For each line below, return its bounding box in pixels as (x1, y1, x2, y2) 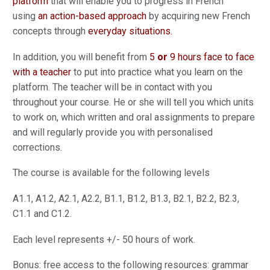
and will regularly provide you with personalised (13, 126, 213, 138)
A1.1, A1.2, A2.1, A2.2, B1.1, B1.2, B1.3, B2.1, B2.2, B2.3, (13, 192, 239, 204)
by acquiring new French (146, 10, 250, 22)
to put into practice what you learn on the (71, 66, 243, 78)
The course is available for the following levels (13, 167, 210, 179)
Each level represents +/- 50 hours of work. (13, 233, 195, 245)
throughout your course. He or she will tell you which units (13, 96, 254, 108)
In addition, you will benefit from (13, 51, 149, 63)
